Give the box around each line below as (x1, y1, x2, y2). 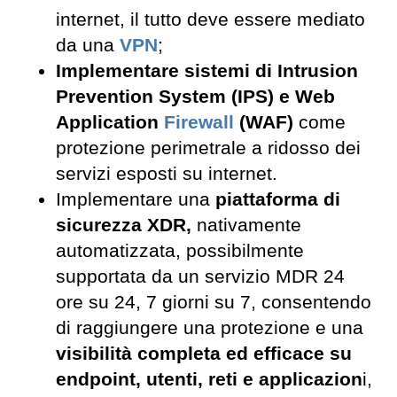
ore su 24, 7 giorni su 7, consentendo (56, 291, 371, 313)
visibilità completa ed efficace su (56, 342, 352, 364)
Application (56, 111, 164, 133)
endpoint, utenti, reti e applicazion (56, 368, 362, 390)
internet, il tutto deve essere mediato (56, 8, 365, 30)
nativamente (191, 214, 301, 236)
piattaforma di (210, 188, 340, 210)
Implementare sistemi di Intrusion (56, 59, 358, 82)
